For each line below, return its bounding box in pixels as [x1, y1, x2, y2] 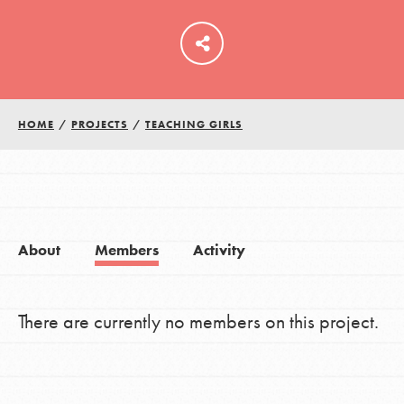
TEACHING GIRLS [144, 117, 243, 133]
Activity [192, 241, 245, 261]
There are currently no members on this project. [17, 308, 379, 335]
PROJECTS [70, 117, 128, 133]
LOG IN [178, 54, 226, 74]
